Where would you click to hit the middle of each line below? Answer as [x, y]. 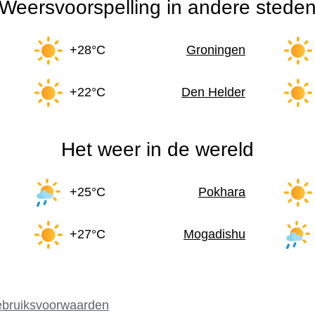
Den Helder [213, 92]
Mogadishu [214, 234]
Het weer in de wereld [157, 149]
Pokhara [222, 192]
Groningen [216, 50]
